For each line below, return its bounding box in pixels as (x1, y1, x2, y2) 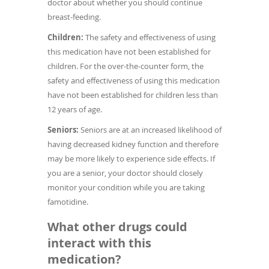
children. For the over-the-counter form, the (47, 60, 204, 71)
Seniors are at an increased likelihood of (79, 124, 222, 135)
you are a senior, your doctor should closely (47, 167, 203, 178)
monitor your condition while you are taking (47, 181, 205, 193)
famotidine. (47, 196, 88, 207)
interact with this (47, 234, 151, 251)
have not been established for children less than (47, 89, 218, 100)
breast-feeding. (47, 11, 101, 22)
